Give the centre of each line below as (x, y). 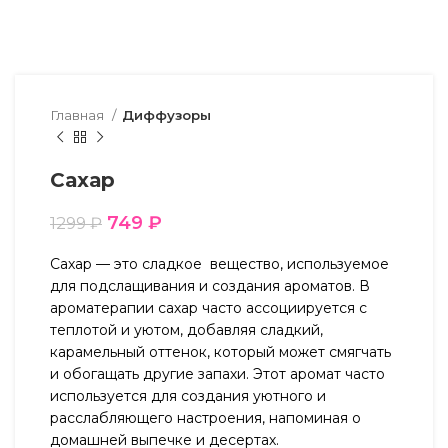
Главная (78, 115)
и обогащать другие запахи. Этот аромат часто (217, 374)
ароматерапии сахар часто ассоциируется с (208, 308)
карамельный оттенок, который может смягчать (220, 352)
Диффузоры (166, 115)
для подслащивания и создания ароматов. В (210, 286)
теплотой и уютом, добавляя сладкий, (186, 330)
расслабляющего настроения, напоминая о (205, 418)
